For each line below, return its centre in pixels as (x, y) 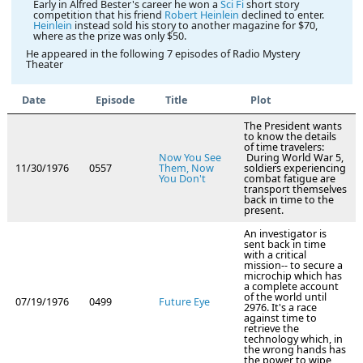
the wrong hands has (295, 350)
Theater (44, 64)
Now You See (190, 158)
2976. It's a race (280, 308)
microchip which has (293, 276)
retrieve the (271, 329)
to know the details (290, 137)
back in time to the (289, 200)
